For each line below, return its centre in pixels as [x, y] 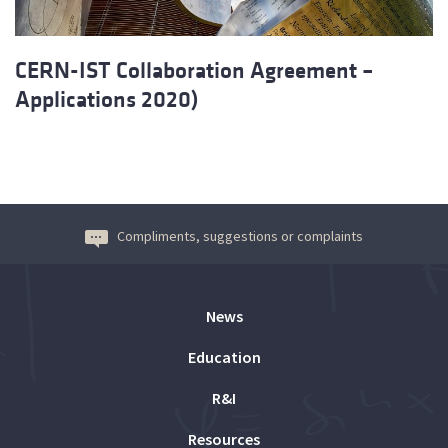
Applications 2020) [107, 99]
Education [224, 356]
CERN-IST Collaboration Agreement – [194, 70]
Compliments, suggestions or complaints [240, 235]
